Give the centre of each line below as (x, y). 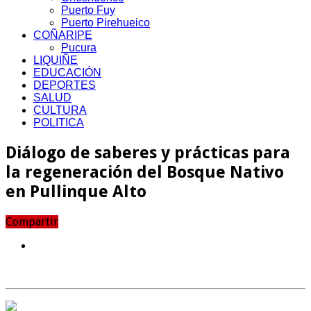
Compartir (32, 221)
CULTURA (60, 110)
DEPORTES (65, 85)
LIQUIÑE (56, 60)
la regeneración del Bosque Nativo (145, 172)
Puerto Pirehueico (106, 22)
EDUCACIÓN (67, 72)
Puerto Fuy (88, 10)
